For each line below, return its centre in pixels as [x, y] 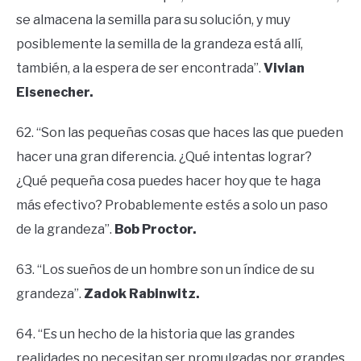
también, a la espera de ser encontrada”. [140, 68]
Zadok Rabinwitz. [142, 293]
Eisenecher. [55, 92]
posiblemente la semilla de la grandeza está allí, [160, 44]
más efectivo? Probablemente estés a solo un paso [172, 205]
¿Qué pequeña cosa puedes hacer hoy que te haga [168, 180]
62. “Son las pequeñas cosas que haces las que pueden [180, 132]
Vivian [284, 68]
